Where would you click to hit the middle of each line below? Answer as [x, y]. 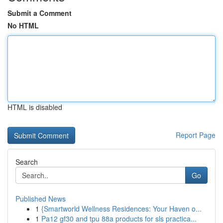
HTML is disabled [35, 107]
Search [27, 162]
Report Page [196, 135]
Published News [41, 199]
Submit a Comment [40, 13]
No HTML [23, 25]
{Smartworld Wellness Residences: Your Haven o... [121, 209]
